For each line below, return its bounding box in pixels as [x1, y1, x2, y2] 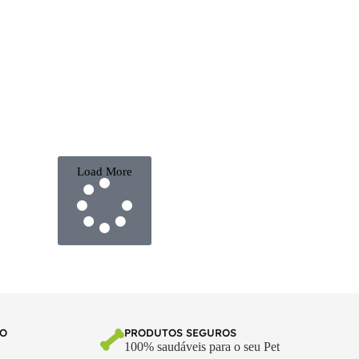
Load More [76, 165, 132, 179]
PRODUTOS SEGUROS [123, 326, 236, 340]
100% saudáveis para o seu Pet [123, 340, 280, 354]
